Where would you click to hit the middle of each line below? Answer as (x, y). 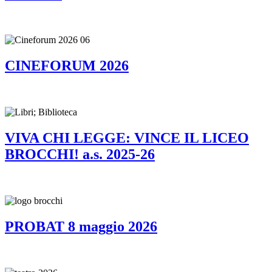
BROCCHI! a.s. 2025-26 (80, 154)
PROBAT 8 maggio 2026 (81, 226)
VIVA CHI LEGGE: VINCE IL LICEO (127, 138)
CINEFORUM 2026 (67, 66)
